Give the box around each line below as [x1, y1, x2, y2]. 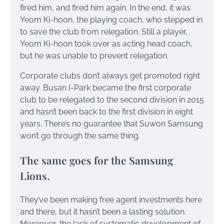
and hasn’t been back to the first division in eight [20, 106, 193, 116]
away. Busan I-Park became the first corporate [20, 82, 191, 92]
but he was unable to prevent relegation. [20, 50, 168, 60]
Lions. [20, 168, 49, 182]
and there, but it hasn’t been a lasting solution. [20, 206, 186, 216]
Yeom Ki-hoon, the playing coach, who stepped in [20, 14, 202, 24]
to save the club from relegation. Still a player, [20, 26, 187, 36]
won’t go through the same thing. [20, 130, 140, 140]
